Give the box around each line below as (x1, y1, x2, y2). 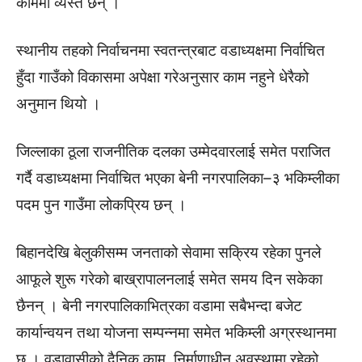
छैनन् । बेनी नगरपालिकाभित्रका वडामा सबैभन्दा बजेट (16, 297, 302, 315)
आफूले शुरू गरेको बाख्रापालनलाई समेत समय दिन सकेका (16, 270, 322, 288)
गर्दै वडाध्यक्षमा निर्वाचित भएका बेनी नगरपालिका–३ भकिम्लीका (16, 169, 339, 187)
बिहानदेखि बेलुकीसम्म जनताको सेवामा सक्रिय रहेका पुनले (16, 243, 321, 262)
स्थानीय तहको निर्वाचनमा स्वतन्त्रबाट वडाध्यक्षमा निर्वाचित (16, 41, 325, 60)
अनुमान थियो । (16, 95, 101, 113)
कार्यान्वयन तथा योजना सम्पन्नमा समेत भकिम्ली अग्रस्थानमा (16, 323, 336, 342)
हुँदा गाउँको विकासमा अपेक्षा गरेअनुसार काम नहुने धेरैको (16, 68, 309, 86)
